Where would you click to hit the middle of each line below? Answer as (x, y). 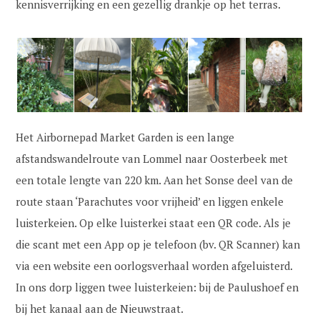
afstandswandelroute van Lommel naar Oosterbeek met (152, 159)
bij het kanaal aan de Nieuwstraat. (100, 309)
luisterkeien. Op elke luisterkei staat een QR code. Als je (154, 223)
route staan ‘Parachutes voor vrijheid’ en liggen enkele (150, 201)
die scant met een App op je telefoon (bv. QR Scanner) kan (158, 244)
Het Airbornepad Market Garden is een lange (125, 137)
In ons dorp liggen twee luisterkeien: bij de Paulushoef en (157, 287)
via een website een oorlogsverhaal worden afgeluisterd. (154, 266)
